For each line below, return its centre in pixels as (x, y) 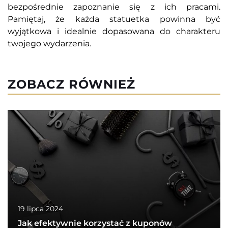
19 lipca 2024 (40, 208)
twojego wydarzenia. (49, 44)
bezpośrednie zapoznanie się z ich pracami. (114, 7)
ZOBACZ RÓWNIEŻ (72, 84)
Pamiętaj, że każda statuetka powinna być (114, 19)
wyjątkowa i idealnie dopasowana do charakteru (114, 32)
